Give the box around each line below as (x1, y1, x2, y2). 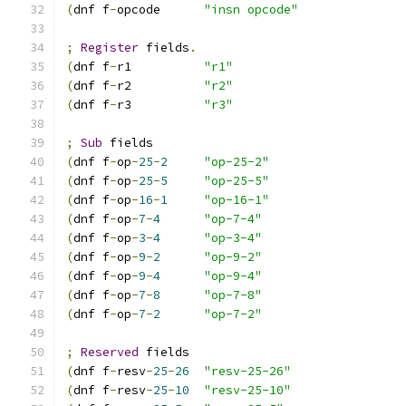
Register (81, 40, 139, 55)
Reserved (81, 344, 139, 360)
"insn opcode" (204, 2, 298, 17)
